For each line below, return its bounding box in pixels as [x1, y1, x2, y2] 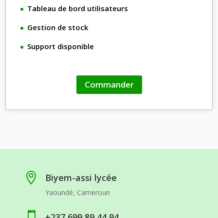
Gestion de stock [27, 22, 89, 33]
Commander [84, 79, 134, 91]
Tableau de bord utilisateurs [27, 3, 128, 14]
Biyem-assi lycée [45, 172, 117, 184]
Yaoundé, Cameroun [45, 188, 110, 198]
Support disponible [27, 41, 94, 52]
